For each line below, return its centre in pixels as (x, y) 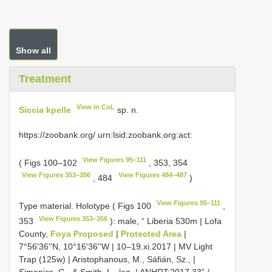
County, (35, 234)
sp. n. (127, 110)
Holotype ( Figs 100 (115, 206)
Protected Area (152, 234)
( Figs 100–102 (49, 162)
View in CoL (96, 107)
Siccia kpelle (45, 110)
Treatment (45, 79)
